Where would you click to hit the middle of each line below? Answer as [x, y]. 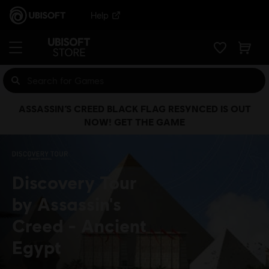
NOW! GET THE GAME [134, 122]
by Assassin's [67, 204]
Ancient [114, 225]
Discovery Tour [74, 182]
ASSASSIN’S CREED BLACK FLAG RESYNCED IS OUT [134, 108]
